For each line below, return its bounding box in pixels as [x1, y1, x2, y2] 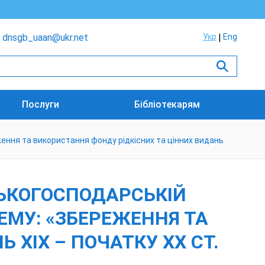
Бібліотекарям [134, 99, 200, 110]
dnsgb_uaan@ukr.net [2, 32, 88, 43]
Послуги [22, 99, 60, 110]
